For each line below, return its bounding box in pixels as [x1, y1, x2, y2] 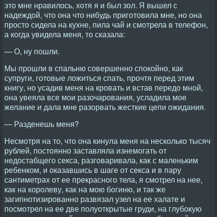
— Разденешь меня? [4, 118, 79, 129]
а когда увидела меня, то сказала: [4, 29, 125, 40]
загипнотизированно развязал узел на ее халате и [4, 193, 185, 204]
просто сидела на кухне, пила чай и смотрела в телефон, [4, 19, 208, 30]
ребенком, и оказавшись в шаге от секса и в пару [4, 164, 181, 175]
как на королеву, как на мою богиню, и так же [4, 184, 166, 195]
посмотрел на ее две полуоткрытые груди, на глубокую [4, 203, 201, 214]
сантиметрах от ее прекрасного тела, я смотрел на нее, [4, 174, 202, 185]
